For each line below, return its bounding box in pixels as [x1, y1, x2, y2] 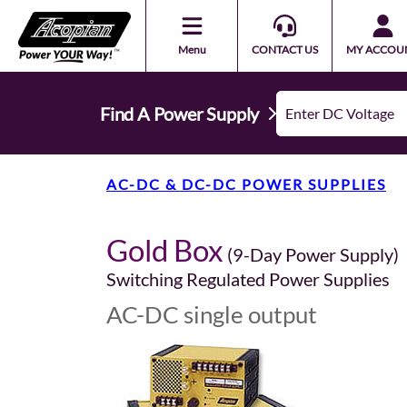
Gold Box [106, 232, 223, 268]
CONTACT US [252, 42, 318, 56]
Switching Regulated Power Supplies [106, 268, 390, 290]
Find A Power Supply [99, 103, 260, 124]
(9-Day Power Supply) [223, 243, 399, 265]
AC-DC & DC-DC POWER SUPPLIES [106, 175, 386, 193]
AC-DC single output [106, 300, 317, 329]
